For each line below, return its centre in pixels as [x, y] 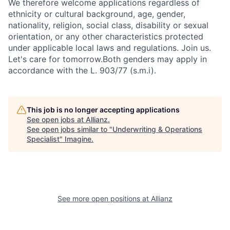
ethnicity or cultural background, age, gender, [97, 14]
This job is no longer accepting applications [103, 110]
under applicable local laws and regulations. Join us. [110, 48]
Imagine [78, 139]
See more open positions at [104, 198]
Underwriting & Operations [157, 129]
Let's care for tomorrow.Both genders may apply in [108, 59]
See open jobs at [56, 119]
